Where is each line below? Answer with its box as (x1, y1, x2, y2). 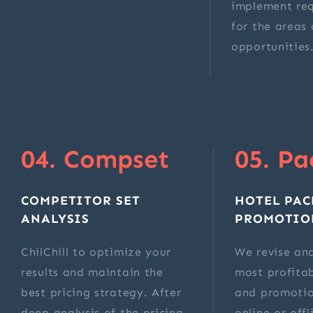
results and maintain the (21, 265, 163, 279)
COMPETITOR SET (21, 193, 140, 209)
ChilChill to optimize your (21, 245, 172, 259)
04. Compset (21, 144, 169, 175)
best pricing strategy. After (21, 286, 182, 300)
